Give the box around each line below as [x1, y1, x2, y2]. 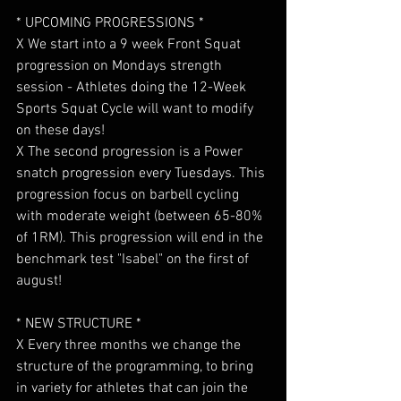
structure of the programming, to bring [16, 358, 257, 376]
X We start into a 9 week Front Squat [16, 36, 244, 54]
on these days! [16, 122, 105, 140]
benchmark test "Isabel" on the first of [16, 251, 252, 269]
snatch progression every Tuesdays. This [16, 165, 269, 183]
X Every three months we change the [16, 337, 244, 354]
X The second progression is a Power [16, 143, 246, 161]
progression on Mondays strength [16, 57, 226, 75]
